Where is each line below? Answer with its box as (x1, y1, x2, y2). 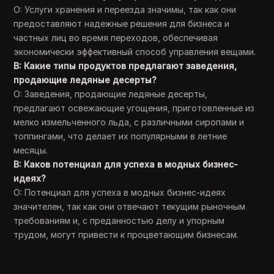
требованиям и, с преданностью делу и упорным (13, 215, 225, 226)
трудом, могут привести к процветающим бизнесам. (13, 229, 239, 240)
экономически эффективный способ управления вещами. (13, 46, 256, 57)
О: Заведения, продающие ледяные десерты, (13, 89, 208, 99)
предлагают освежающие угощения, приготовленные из (13, 103, 255, 113)
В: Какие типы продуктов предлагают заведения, (13, 61, 237, 71)
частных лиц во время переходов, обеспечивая (13, 32, 218, 43)
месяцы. (13, 145, 48, 155)
